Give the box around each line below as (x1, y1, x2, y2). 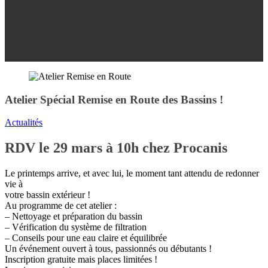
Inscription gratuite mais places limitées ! (5, 254, 157, 265)
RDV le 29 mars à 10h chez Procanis (5, 140, 227, 156)
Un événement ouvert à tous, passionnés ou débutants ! (5, 243, 212, 254)
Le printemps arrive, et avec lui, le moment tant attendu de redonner (5, 168, 259, 179)
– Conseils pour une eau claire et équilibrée (5, 233, 167, 243)
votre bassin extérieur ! (5, 190, 90, 200)
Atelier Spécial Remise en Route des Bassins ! (5, 93, 223, 106)
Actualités (5, 117, 42, 128)
